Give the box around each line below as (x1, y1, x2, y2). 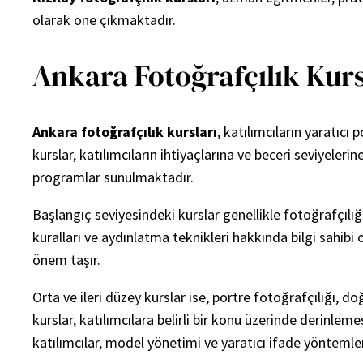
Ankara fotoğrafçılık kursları (32, 122, 217, 141)
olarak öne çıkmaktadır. (32, 11, 176, 30)
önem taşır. (32, 250, 100, 269)
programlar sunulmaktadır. (32, 167, 194, 186)
